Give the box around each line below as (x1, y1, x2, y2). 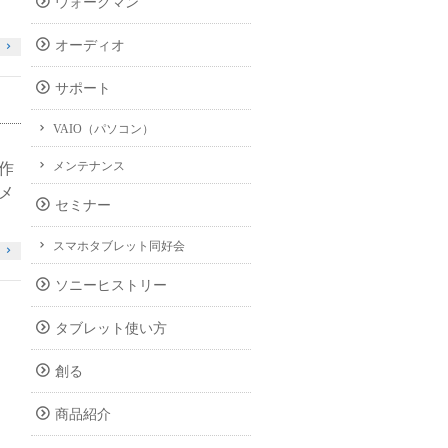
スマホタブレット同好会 (53, 239, 185, 253)
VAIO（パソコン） (53, 122, 154, 136)
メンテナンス (53, 159, 125, 173)
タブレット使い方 (55, 321, 167, 336)
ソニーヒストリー (55, 278, 167, 293)
